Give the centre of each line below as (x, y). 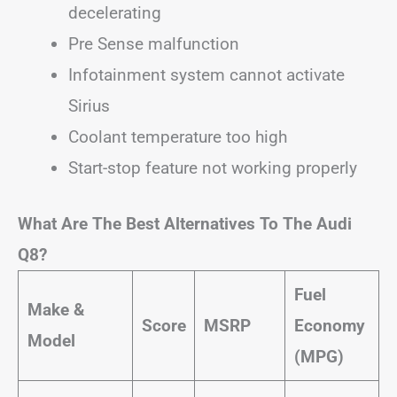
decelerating (115, 12)
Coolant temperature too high (178, 136)
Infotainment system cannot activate (206, 74)
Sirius (89, 105)
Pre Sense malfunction (154, 43)
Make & (56, 310)
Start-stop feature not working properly (213, 167)
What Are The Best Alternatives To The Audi (185, 224)
